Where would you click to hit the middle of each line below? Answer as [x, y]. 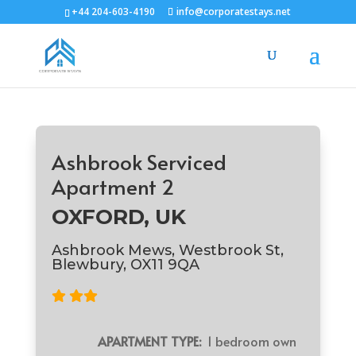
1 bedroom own [249, 341]
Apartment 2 [112, 186]
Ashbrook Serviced [139, 161]
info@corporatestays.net [234, 12]
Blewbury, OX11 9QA [125, 265]
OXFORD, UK [118, 217]
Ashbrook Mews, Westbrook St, [167, 250]
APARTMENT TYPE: [150, 341]
